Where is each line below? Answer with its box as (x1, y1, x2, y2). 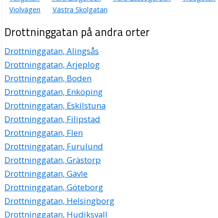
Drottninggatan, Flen (4, 127, 83, 139)
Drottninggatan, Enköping (4, 86, 103, 98)
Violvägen (9, 5, 41, 15)
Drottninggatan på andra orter (4, 24, 150, 41)
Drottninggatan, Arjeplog (4, 59, 100, 71)
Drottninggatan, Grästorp (4, 154, 101, 166)
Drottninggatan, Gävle (4, 168, 88, 180)
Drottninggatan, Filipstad (4, 113, 101, 125)
